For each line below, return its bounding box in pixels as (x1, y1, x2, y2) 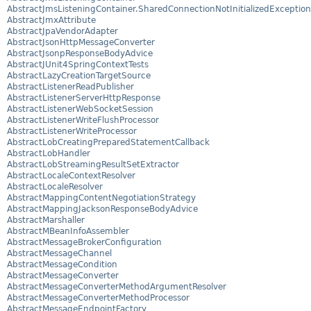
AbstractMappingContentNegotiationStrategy (7, 193, 196, 203)
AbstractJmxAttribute (7, 15, 96, 26)
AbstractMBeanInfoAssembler (7, 226, 129, 237)
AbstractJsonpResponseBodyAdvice (7, 49, 153, 59)
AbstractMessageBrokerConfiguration (7, 237, 162, 248)
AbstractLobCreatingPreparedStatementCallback (7, 137, 210, 148)
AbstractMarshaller (7, 215, 85, 226)
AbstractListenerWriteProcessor (7, 126, 137, 137)
